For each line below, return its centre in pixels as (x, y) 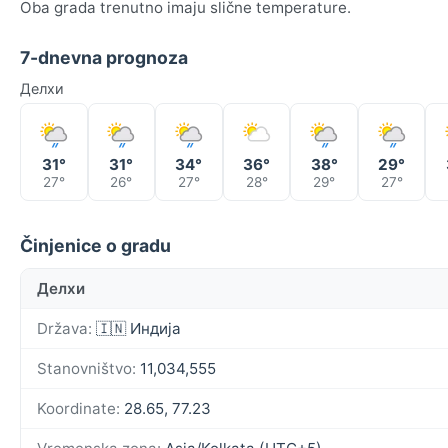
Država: (64, 328)
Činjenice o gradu (95, 245)
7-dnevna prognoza (104, 57)
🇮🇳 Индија (136, 328)
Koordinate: (78, 408)
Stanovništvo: (86, 368)
